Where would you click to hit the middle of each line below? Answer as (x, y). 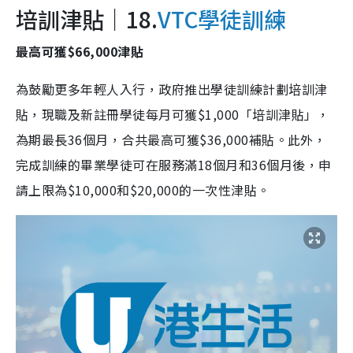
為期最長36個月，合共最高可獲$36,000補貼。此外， (171, 139)
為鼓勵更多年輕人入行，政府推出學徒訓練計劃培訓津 (172, 89)
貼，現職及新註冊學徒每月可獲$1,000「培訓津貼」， (173, 114)
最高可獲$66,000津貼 (80, 51)
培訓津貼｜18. (87, 19)
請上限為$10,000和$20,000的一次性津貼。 (143, 190)
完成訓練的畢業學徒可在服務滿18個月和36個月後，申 (174, 164)
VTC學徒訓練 (222, 19)
